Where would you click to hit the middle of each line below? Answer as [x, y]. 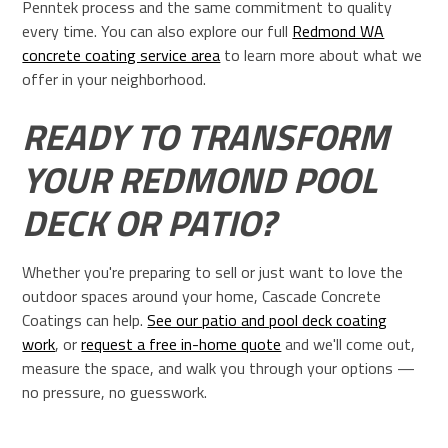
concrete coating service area [121, 54]
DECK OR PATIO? [149, 222]
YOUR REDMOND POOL [200, 179]
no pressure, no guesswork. [115, 391]
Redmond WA [338, 30]
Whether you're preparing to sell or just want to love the [213, 271]
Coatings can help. [85, 319]
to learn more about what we [321, 54]
